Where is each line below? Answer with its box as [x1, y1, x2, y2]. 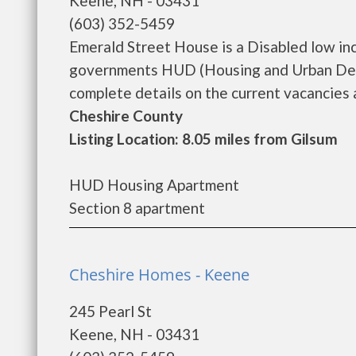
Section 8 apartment [69, 199, 205, 217]
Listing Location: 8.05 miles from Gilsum [69, 130, 338, 148]
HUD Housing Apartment [69, 176, 239, 194]
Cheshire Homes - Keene [69, 264, 250, 285]
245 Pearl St [69, 302, 152, 320]
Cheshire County [69, 106, 183, 125]
